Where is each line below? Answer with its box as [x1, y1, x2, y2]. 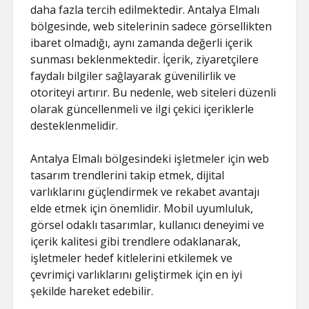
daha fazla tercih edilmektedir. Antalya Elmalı [30, 2, 260, 17]
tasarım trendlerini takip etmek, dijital [30, 168, 225, 183]
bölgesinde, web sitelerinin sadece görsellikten [30, 19, 272, 34]
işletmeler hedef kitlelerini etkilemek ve [30, 250, 233, 266]
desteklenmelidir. [30, 118, 119, 133]
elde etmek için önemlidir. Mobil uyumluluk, [30, 201, 254, 216]
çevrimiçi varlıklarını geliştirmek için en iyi [30, 267, 243, 282]
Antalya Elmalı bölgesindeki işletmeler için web [30, 151, 270, 166]
